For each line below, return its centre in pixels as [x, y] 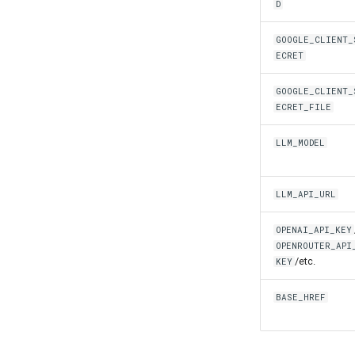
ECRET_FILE [304, 107]
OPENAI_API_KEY [314, 230]
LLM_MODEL [301, 143]
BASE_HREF [301, 297]
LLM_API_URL [306, 194]
